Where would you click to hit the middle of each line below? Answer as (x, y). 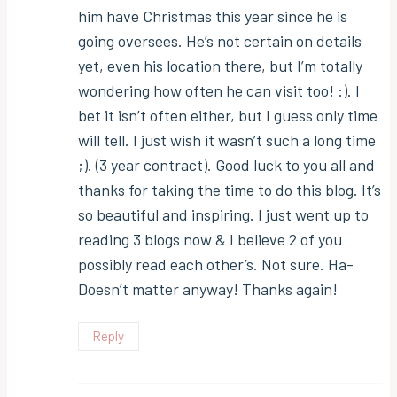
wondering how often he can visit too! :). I (219, 91)
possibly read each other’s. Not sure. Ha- (216, 265)
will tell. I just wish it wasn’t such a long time (227, 140)
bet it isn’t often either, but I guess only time (228, 116)
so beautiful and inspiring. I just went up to (223, 215)
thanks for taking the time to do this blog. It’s (230, 190)
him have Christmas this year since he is (213, 16)
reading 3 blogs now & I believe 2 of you (210, 240)
